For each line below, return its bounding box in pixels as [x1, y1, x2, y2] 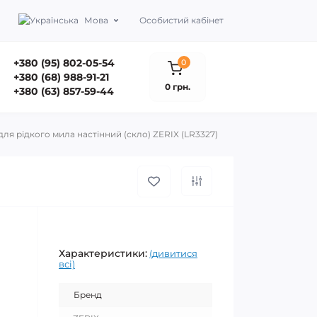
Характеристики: [59, 247, 147, 260]
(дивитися [149, 248, 197, 259]
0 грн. [165, 81, 190, 92]
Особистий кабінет [139, 15, 224, 25]
